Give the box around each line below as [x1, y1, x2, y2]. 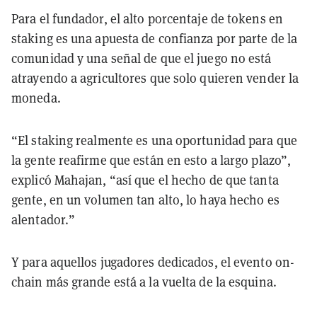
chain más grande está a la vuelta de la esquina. [11, 274, 277, 291]
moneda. [11, 90, 61, 107]
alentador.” [11, 212, 76, 229]
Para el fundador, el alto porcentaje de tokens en [11, 11, 283, 28]
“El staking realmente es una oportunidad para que [11, 132, 297, 149]
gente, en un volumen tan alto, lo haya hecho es [11, 192, 279, 209]
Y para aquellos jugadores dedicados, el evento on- [11, 254, 295, 271]
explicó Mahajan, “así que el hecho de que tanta [11, 172, 279, 189]
